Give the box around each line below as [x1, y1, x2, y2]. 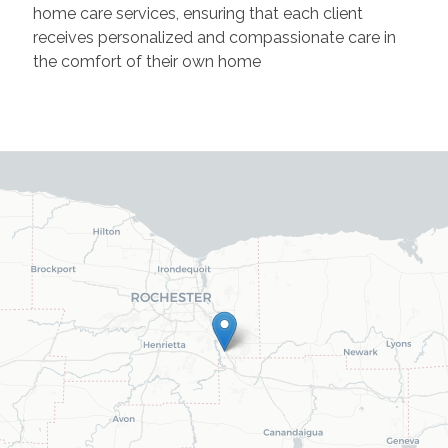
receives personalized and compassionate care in [32, 28, 396, 47]
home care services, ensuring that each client [32, 4, 363, 23]
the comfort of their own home [32, 52, 261, 71]
